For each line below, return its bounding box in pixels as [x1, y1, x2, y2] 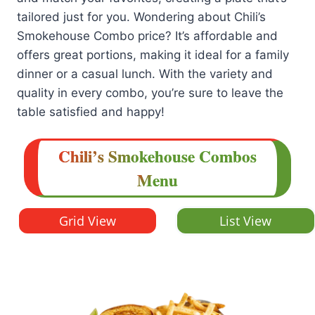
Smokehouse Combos [108, 144, 257, 169]
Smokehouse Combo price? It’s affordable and [17, 29, 278, 44]
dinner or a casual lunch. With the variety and [17, 67, 274, 82]
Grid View [59, 212, 117, 229]
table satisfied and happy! [17, 105, 165, 120]
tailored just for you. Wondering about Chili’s [17, 10, 266, 25]
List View [219, 212, 272, 229]
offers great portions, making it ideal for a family [17, 48, 290, 63]
